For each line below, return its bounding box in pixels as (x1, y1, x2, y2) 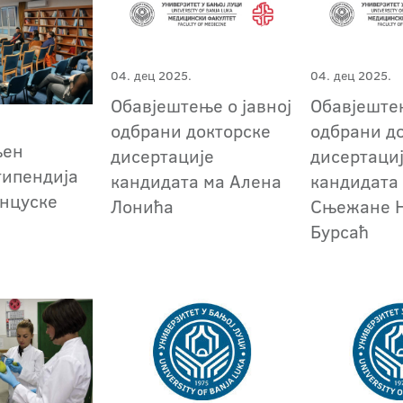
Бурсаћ (310, 219, 370, 245)
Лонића (111, 193, 175, 219)
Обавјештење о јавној (111, 93, 292, 119)
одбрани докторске (111, 118, 272, 144)
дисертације (111, 143, 215, 169)
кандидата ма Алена (111, 168, 282, 194)
